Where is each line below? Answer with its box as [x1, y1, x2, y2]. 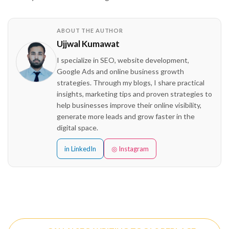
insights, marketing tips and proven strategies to [57, 89, 212, 98]
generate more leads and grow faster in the [57, 111, 195, 121]
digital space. [57, 123, 98, 132]
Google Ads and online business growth [57, 66, 184, 76]
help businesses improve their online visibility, [57, 100, 201, 109]
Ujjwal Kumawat [57, 38, 120, 49]
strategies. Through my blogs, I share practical [57, 78, 204, 87]
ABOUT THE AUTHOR [57, 27, 124, 34]
